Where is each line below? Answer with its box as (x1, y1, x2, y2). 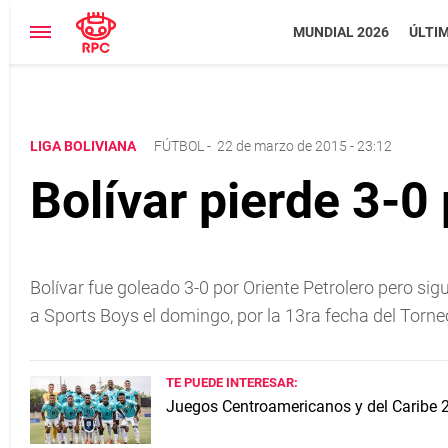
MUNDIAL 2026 (292, 24, 389, 40)
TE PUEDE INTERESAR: (166, 375, 298, 390)
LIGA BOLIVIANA (30, 138, 139, 154)
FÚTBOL (154, 138, 204, 154)
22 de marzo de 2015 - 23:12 (217, 138, 392, 154)
